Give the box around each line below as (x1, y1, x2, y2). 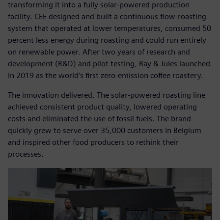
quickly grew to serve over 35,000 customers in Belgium (8, 126, 201, 136)
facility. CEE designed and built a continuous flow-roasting (8, 12, 206, 22)
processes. (8, 149, 44, 159)
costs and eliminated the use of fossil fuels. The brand (8, 114, 191, 124)
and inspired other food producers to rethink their (8, 137, 179, 147)
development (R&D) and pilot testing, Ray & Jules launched (8, 59, 210, 69)
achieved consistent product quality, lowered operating (8, 102, 197, 112)
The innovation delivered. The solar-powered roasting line (8, 90, 205, 100)
